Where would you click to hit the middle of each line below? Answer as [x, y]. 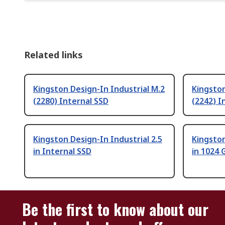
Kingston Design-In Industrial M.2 [99, 89]
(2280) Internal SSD [71, 101]
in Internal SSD [62, 151]
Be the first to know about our [115, 209]
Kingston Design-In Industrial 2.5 [98, 139]
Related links [53, 55]
